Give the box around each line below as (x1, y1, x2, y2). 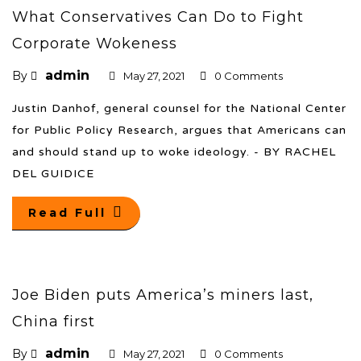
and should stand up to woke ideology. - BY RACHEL (12, 144, 336, 159)
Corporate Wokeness (12, 34, 177, 52)
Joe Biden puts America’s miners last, (12, 285, 313, 304)
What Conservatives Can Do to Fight (12, 7, 304, 26)
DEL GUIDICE (12, 166, 94, 180)
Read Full (28, 205, 106, 220)
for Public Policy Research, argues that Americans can (12, 122, 346, 137)
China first (12, 312, 95, 330)
